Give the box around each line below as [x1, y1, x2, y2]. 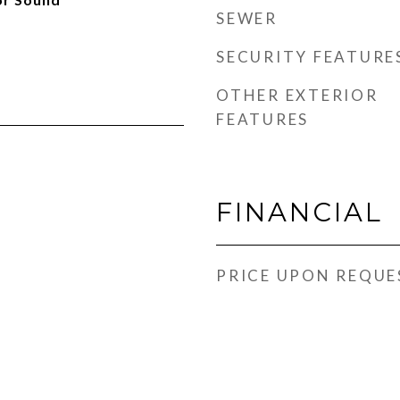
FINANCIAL [216, 196, 383, 228]
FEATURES [216, 110, 309, 129]
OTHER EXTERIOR [216, 86, 379, 104]
